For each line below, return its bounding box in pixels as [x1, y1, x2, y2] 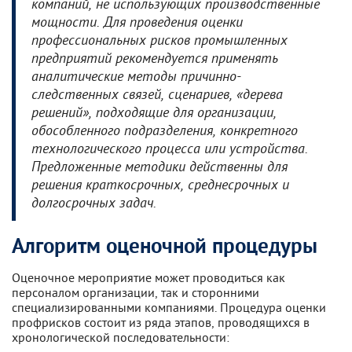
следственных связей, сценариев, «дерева [31, 87, 283, 104]
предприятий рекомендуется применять [31, 51, 278, 68]
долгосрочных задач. [31, 196, 156, 213]
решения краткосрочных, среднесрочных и [31, 178, 289, 195]
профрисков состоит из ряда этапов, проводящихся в [12, 313, 310, 330]
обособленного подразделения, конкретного [31, 123, 298, 141]
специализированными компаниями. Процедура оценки [12, 299, 326, 315]
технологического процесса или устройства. [31, 141, 308, 159]
